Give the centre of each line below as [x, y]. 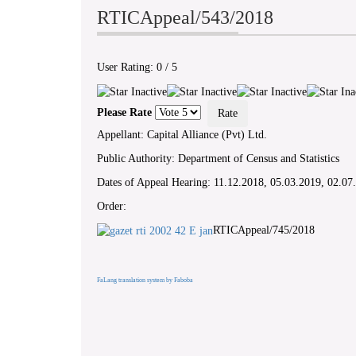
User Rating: [127, 68]
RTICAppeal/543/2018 [185, 18]
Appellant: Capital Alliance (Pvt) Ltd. [182, 134]
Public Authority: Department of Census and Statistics [218, 158]
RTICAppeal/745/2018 [264, 230]
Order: [112, 206]
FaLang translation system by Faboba [145, 280]
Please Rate [124, 113]
